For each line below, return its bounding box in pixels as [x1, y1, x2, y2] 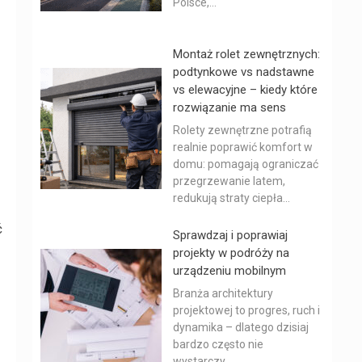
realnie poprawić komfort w [173, 141, 313, 154]
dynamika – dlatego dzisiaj [173, 321, 309, 334]
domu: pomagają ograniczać [173, 158, 318, 170]
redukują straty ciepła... [173, 192, 290, 204]
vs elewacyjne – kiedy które [173, 82, 318, 97]
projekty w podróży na [173, 246, 289, 260]
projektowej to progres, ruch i [173, 304, 320, 317]
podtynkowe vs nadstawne [173, 65, 314, 79]
